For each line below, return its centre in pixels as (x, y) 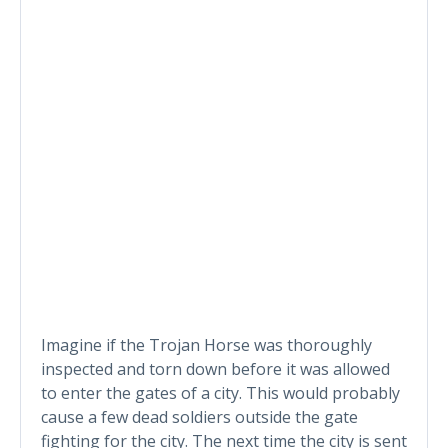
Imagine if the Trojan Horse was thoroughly (206, 344)
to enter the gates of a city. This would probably (220, 392)
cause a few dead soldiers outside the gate (199, 416)
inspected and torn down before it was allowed (215, 368)
